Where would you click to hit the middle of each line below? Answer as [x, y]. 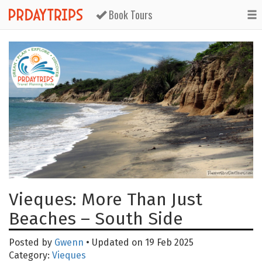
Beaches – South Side [96, 219]
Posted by [32, 243]
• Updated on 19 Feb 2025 [139, 243]
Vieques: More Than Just [106, 200]
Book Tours [130, 15]
